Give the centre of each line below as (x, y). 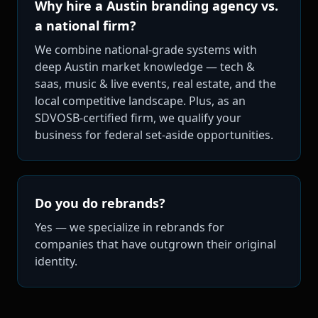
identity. (56, 261)
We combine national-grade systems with (146, 49)
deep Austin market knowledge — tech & (145, 66)
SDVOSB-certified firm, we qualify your (138, 117)
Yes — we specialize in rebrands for (130, 227)
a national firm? (86, 25)
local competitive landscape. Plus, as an (140, 100)
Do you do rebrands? (100, 203)
